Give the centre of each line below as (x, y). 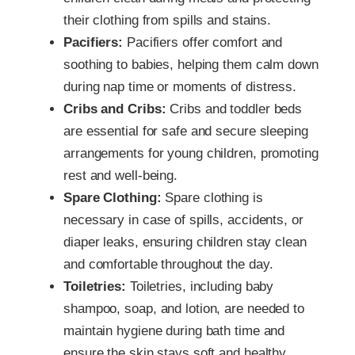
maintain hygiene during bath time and (174, 330)
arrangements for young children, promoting (191, 153)
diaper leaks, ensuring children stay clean (185, 242)
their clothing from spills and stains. (168, 20)
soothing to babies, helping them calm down (191, 64)
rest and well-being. (120, 175)
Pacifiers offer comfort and (204, 42)
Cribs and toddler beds (234, 109)
